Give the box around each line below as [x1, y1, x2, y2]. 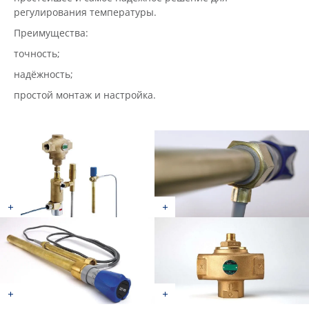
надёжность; [14, 68, 73, 81]
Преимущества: [14, 26, 130, 39]
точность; [14, 47, 60, 60]
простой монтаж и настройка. [14, 88, 156, 101]
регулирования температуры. [14, 6, 157, 19]
